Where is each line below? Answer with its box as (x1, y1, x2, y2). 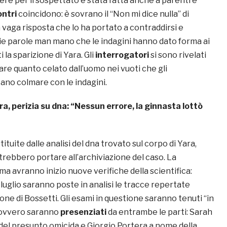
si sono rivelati (149, 50, 206, 60)
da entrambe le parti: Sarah (106, 207, 212, 217)
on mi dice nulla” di (120, 9, 189, 19)
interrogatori (95, 50, 149, 60)
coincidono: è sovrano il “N (18, 9, 120, 19)
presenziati (60, 207, 106, 217)
